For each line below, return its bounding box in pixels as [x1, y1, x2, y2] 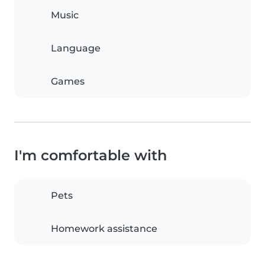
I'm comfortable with [14, 147, 167, 164]
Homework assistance [51, 223, 157, 235]
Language [51, 43, 101, 54]
